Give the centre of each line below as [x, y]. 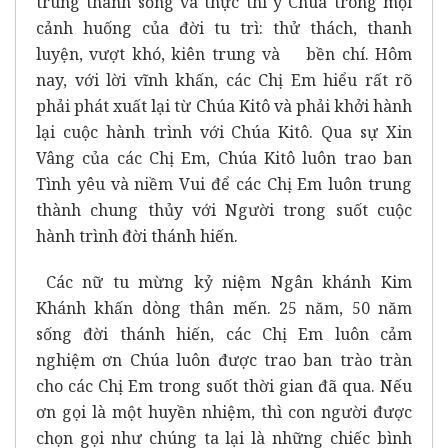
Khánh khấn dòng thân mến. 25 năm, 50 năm [224, 307]
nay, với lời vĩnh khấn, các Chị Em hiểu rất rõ [224, 79]
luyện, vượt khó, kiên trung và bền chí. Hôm [224, 53]
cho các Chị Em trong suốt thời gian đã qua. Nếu [224, 385]
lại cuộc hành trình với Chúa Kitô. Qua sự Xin [224, 131]
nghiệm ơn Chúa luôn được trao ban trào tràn [224, 359]
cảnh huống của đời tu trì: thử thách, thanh [224, 27]
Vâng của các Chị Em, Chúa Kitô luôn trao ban [224, 157]
